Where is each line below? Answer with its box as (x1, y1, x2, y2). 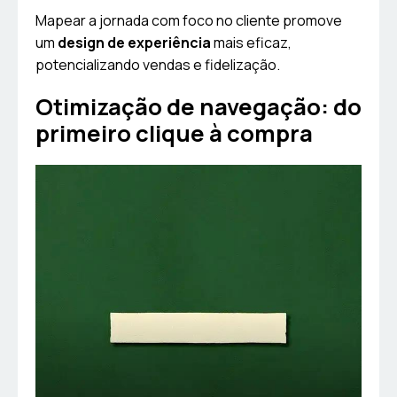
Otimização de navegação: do (35, 91, 362, 123)
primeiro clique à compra (35, 118, 313, 150)
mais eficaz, (211, 33, 292, 53)
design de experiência (58, 33, 211, 53)
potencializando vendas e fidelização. (35, 55, 280, 75)
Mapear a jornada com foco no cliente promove (35, 11, 342, 31)
